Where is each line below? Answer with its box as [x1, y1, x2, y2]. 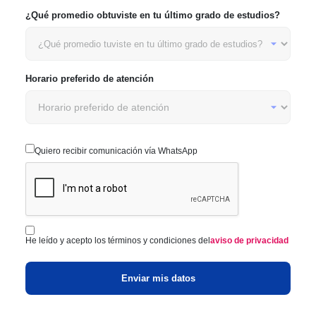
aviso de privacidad [210, 236, 288, 245]
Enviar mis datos [121, 273, 195, 284]
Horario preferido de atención [25, 73, 154, 84]
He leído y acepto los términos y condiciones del [25, 236, 210, 245]
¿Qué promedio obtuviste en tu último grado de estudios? [25, 10, 280, 20]
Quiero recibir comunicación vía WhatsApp [35, 146, 197, 156]
